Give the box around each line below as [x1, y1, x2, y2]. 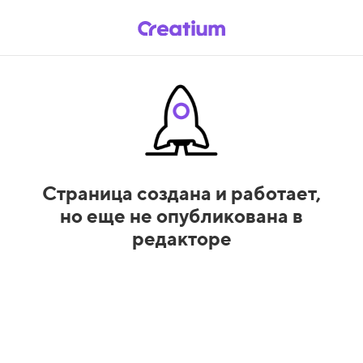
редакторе [131, 226, 232, 250]
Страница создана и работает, [42, 181, 321, 204]
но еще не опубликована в [60, 203, 303, 227]
